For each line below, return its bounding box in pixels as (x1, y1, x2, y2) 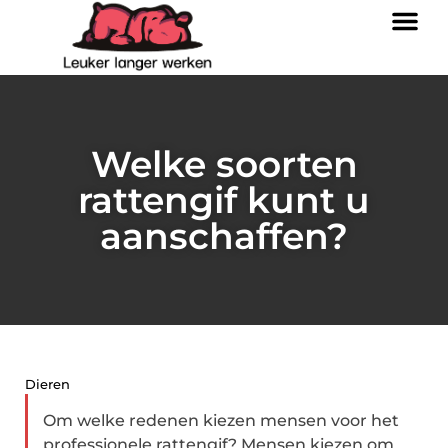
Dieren (25, 376, 70, 392)
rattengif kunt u (78, 178, 370, 222)
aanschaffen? (100, 214, 348, 258)
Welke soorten (90, 142, 358, 186)
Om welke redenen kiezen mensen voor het (43, 411, 399, 430)
